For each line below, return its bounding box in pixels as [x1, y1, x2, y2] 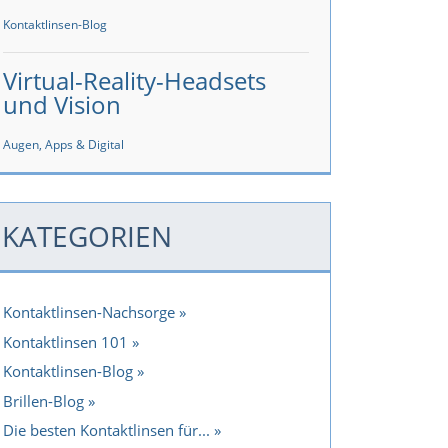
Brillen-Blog [3, 390, 84, 411]
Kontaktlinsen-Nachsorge [3, 302, 175, 323]
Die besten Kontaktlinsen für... [3, 420, 210, 441]
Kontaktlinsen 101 [3, 331, 128, 352]
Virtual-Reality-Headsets [3, 63, 266, 97]
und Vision [3, 87, 121, 121]
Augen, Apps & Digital [3, 135, 124, 153]
